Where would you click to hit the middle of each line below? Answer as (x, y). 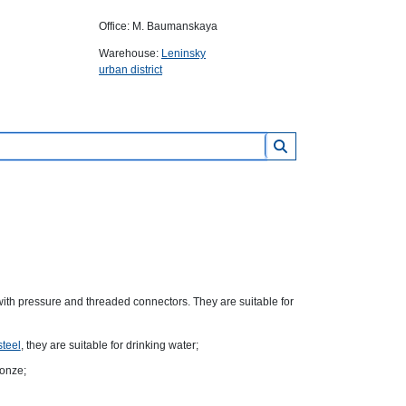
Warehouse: (130, 53)
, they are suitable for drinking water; (109, 345)
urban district (130, 70)
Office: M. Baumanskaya (158, 26)
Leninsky (184, 53)
